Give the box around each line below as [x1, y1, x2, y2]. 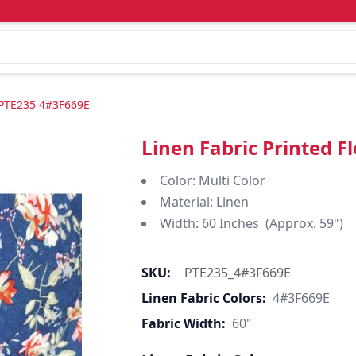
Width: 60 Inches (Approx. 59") [159, 215, 343, 232]
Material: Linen [159, 193, 249, 211]
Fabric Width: [141, 315, 226, 332]
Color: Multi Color [159, 172, 265, 189]
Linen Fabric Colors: [141, 289, 266, 307]
